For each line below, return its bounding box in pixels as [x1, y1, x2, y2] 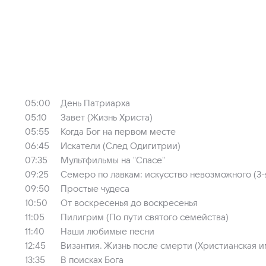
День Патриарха [61, 99, 130, 108]
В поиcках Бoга [61, 255, 123, 265]
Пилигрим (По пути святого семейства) [61, 213, 229, 222]
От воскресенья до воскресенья [61, 198, 198, 208]
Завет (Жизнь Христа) [61, 113, 153, 122]
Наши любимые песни [61, 227, 154, 236]
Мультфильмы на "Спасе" [61, 156, 165, 165]
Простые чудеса [61, 184, 129, 194]
